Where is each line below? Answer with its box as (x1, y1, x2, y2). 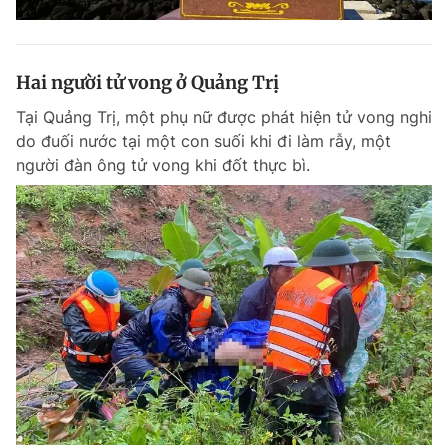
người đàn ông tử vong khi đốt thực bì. (16, 155, 310, 175)
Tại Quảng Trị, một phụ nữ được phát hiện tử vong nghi (16, 107, 432, 127)
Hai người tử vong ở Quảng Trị (16, 71, 279, 94)
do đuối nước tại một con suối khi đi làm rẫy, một (16, 131, 391, 151)
